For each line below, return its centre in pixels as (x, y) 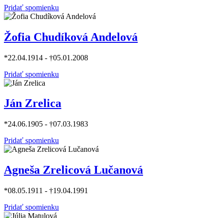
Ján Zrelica (33, 103)
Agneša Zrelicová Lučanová (73, 170)
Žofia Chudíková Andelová (71, 37)
